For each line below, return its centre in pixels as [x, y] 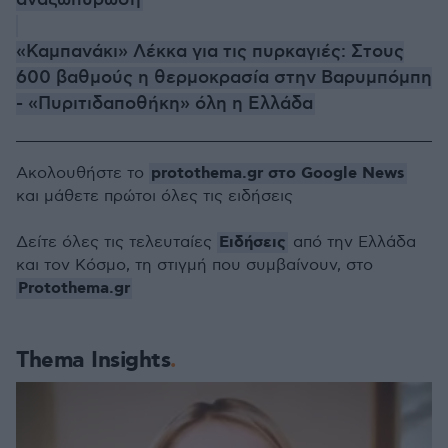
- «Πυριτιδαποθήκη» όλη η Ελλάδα [164, 104]
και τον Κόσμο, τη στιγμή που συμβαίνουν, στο [194, 266]
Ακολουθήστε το [82, 174]
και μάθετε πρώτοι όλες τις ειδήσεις [154, 197]
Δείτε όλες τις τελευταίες [116, 243]
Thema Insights [93, 361]
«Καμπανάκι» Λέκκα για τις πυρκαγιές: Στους [210, 52]
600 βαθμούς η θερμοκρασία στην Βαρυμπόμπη [224, 78]
